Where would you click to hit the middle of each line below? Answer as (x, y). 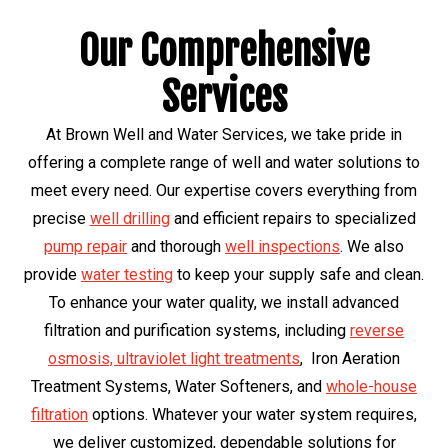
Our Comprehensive (224, 51)
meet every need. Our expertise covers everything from (224, 190)
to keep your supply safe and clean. (298, 274)
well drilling (129, 218)
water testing (127, 274)
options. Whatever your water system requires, (252, 414)
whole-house (371, 386)
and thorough (176, 246)
